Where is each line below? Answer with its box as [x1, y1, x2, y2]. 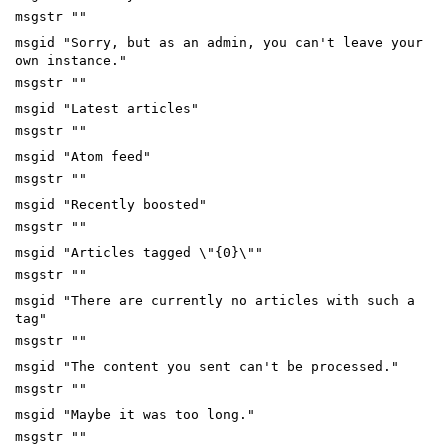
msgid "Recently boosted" [15, 196, 207, 212]
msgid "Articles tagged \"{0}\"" [15, 244, 263, 260]
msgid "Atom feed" [15, 148, 151, 164]
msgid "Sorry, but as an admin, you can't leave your [15, 34, 423, 50]
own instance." [15, 52, 127, 68]
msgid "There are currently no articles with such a [15, 292, 415, 308]
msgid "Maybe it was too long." [15, 406, 255, 422]
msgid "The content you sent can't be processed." [15, 358, 399, 374]
